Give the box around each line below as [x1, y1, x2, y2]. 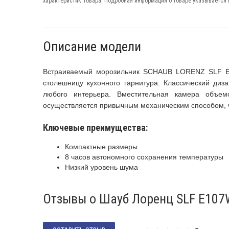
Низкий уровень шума [65, 163, 138, 171]
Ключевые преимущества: [43, 122, 148, 133]
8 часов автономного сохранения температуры [65, 153, 223, 161]
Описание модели [43, 39, 141, 54]
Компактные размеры [65, 143, 138, 151]
